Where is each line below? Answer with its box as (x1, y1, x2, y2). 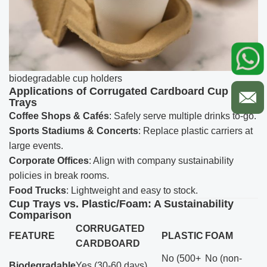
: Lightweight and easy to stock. (66, 185, 198, 195)
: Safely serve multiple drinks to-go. (109, 110, 256, 121)
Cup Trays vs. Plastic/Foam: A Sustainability (9, 197, 234, 210)
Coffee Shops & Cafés (9, 110, 109, 121)
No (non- (205, 253, 242, 263)
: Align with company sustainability (89, 155, 234, 166)
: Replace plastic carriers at (138, 125, 253, 136)
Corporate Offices (9, 155, 89, 166)
